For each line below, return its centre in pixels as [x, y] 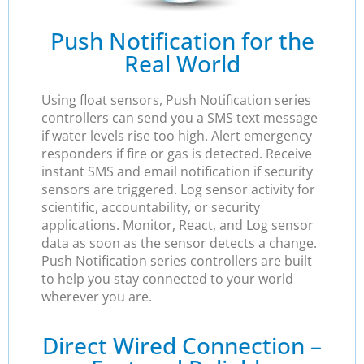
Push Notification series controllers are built [177, 261]
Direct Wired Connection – [182, 345]
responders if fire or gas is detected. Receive [177, 154]
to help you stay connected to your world [167, 279]
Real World [182, 64]
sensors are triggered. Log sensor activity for [178, 190]
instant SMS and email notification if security [177, 172]
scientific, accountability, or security [151, 208]
